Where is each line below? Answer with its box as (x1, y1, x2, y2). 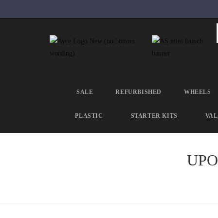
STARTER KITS (130, 112, 178, 119)
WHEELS (184, 89, 211, 95)
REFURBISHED (115, 89, 162, 95)
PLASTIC (75, 112, 103, 119)
